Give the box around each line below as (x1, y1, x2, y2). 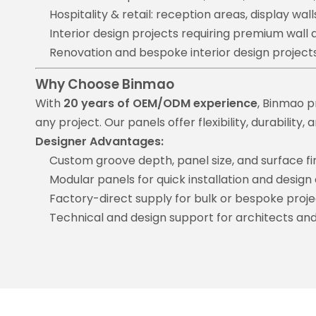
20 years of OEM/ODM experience (63, 95, 257, 111)
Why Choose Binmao (35, 75, 174, 94)
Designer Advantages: (35, 133, 164, 150)
